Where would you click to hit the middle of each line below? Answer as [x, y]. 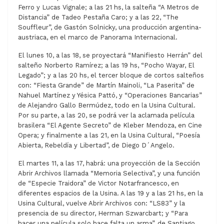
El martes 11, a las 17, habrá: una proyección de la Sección [109, 163]
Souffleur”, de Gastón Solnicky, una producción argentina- [110, 27]
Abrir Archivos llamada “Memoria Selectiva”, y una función [109, 173]
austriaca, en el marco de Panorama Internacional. [98, 37]
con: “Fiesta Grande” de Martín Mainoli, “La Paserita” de [106, 85]
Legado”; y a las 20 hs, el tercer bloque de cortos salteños [111, 75]
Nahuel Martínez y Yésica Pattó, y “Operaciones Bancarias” [110, 95]
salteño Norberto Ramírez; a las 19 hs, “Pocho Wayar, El [106, 65]
